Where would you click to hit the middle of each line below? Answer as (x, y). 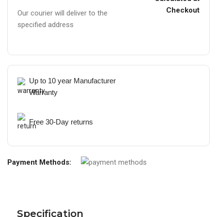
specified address (46, 25)
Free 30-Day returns (61, 122)
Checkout (183, 10)
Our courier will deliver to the (62, 13)
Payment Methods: (39, 162)
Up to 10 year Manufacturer (72, 81)
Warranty (43, 93)
